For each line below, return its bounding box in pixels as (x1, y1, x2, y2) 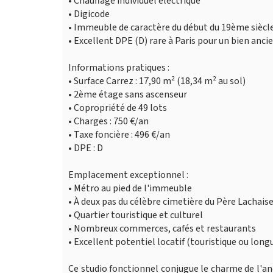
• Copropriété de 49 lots (68, 101, 167, 115)
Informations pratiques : (68, 61, 169, 74)
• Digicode (68, 7, 110, 21)
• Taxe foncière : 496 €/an (68, 128, 170, 141)
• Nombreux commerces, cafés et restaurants (68, 222, 256, 235)
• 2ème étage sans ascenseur (68, 88, 187, 101)
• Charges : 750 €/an (68, 115, 149, 128)
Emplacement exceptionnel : (68, 168, 188, 182)
